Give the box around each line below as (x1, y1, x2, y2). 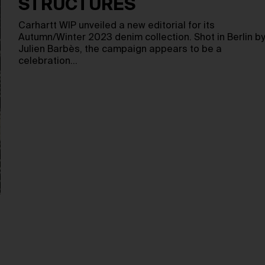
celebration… (18, 57, 77, 66)
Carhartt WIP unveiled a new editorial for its (18, 21, 215, 31)
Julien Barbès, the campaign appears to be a (18, 45, 222, 54)
